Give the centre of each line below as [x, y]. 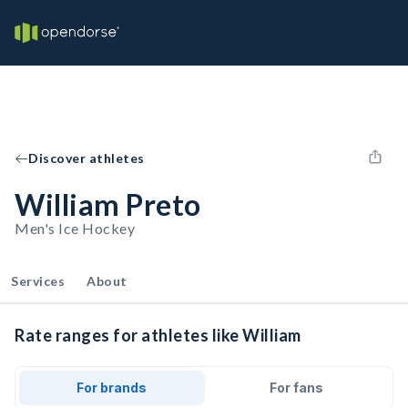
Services [38, 281]
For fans [296, 388]
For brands [112, 388]
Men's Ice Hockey [75, 228]
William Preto [108, 204]
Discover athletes [87, 158]
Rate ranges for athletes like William [158, 335]
